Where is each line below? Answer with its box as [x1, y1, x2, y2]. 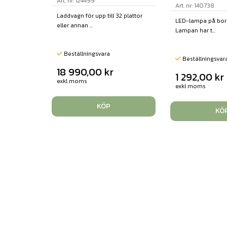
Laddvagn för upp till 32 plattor [57, 11, 142, 21]
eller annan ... [57, 21, 93, 30]
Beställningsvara [62, 49, 110, 59]
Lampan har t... [175, 25, 215, 35]
